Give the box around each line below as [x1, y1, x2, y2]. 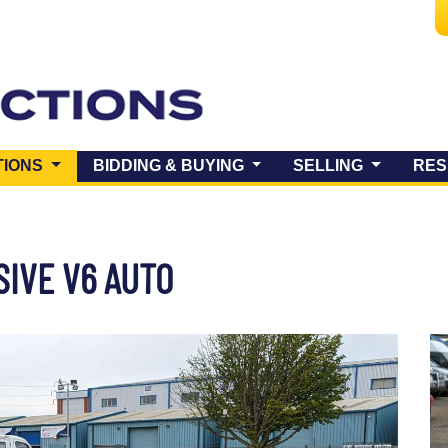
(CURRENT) [46, 156, 137, 174]
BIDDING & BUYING [92, 157, 248, 175]
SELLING [293, 157, 368, 175]
